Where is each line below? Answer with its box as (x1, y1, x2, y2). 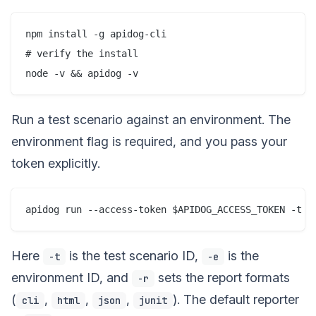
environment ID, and (11, 270, 132, 285)
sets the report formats (154, 270, 290, 285)
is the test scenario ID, (66, 248, 202, 263)
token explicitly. (11, 156, 100, 171)
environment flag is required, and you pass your (11, 134, 287, 149)
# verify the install (25, 48, 138, 59)
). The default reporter (173, 292, 299, 307)
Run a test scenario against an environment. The (11, 112, 291, 127)
